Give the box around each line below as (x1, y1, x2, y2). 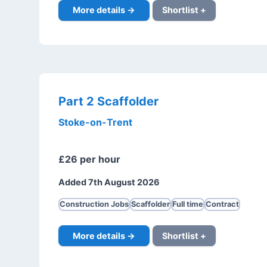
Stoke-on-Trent (58, 116, 132, 128)
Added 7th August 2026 (58, 176, 160, 187)
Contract (205, 199, 239, 209)
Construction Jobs (59, 199, 129, 209)
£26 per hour (58, 153, 120, 165)
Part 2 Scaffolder (58, 94, 159, 108)
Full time (172, 199, 203, 209)
